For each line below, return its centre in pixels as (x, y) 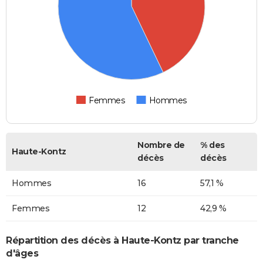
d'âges (22, 254)
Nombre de (161, 145)
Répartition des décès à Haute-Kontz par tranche (122, 241)
